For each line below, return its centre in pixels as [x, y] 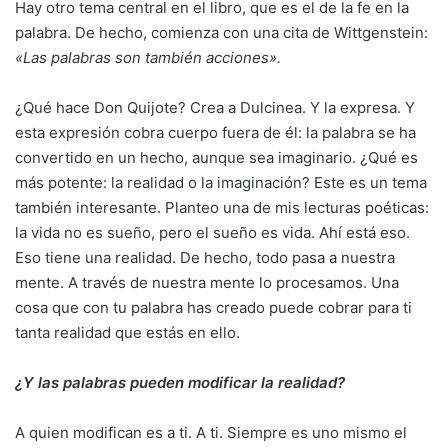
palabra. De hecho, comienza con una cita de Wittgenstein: [221, 32]
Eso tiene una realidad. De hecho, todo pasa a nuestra [205, 257]
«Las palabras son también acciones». [148, 57]
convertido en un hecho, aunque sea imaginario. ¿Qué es [216, 157]
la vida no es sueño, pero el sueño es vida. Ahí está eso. [212, 232]
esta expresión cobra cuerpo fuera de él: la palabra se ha [215, 132]
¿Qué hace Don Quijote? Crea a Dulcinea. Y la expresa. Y [215, 107]
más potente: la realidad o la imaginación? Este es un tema [221, 182]
